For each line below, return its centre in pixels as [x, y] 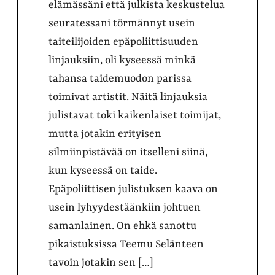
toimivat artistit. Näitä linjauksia [128, 97]
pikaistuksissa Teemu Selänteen [126, 244]
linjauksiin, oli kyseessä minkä [122, 60]
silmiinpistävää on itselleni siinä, [128, 152]
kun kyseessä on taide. [103, 170]
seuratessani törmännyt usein [122, 23]
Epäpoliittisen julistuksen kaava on [133, 189]
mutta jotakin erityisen [105, 134]
